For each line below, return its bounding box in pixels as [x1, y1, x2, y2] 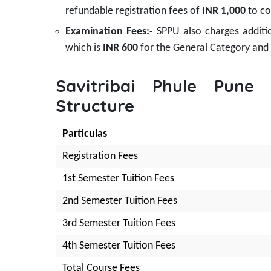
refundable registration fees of [65, 5, 202, 18]
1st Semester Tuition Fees [62, 173, 174, 185]
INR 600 [103, 42, 138, 54]
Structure [56, 95, 134, 117]
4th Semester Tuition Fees [62, 240, 175, 252]
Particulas [62, 128, 107, 140]
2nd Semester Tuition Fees [62, 195, 177, 207]
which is [65, 42, 103, 54]
